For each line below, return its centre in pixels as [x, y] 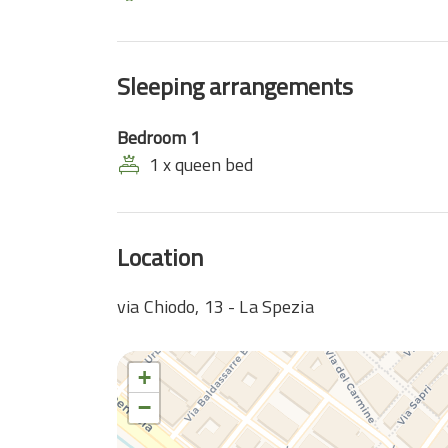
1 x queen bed [201, 164]
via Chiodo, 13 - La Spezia [215, 306]
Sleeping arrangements [235, 86]
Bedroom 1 [158, 137]
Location [160, 257]
